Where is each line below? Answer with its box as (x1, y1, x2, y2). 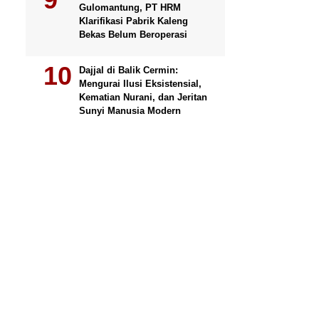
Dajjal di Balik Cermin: (79, 65, 178, 75)
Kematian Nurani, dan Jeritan (79, 92, 207, 103)
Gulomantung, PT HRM (79, 2, 181, 13)
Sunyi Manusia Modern (79, 105, 181, 116)
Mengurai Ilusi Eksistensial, (79, 78, 202, 89)
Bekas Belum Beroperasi (79, 29, 187, 40)
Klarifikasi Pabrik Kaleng (79, 16, 188, 26)
